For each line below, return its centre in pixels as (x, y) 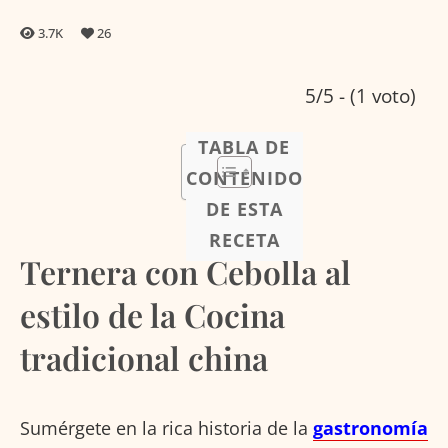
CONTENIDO (244, 177)
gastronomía (370, 428)
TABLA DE (244, 146)
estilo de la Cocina (152, 314)
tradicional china (144, 357)
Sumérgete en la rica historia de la (166, 428)
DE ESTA (244, 208)
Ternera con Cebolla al (185, 271)
